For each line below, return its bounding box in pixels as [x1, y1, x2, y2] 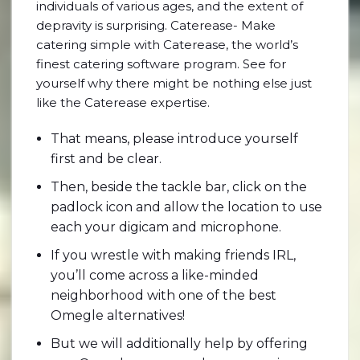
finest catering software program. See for [36, 56, 286, 72]
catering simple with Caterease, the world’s [36, 37, 298, 52]
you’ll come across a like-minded [51, 268, 259, 283]
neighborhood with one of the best [51, 288, 276, 303]
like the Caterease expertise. [36, 95, 210, 110]
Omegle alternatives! [51, 308, 185, 323]
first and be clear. [51, 151, 162, 166]
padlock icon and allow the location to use [51, 199, 322, 215]
